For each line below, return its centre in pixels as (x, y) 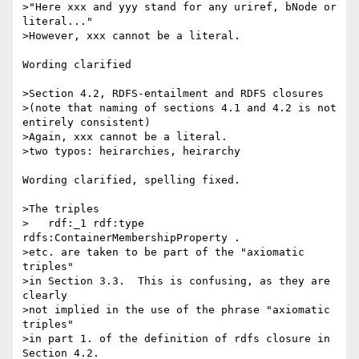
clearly (45, 296)
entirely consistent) (87, 123)
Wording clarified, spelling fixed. (131, 180)
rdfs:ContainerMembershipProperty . (131, 238)
